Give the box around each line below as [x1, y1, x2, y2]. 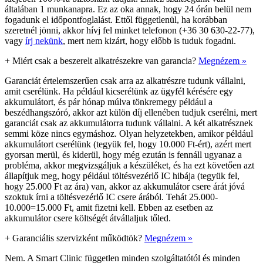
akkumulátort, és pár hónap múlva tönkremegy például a [5, 96, 213, 107]
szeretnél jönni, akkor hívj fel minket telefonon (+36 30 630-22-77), [5, 25, 255, 35]
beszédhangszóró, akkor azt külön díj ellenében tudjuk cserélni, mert [5, 107, 257, 117]
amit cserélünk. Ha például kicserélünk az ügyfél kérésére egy [5, 86, 233, 96]
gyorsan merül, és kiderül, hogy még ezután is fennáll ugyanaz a [5, 149, 242, 160]
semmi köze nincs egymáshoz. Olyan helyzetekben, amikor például [5, 128, 253, 139]
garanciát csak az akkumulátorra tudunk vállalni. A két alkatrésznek [5, 117, 253, 128]
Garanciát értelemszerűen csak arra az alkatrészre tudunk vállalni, [5, 75, 245, 86]
